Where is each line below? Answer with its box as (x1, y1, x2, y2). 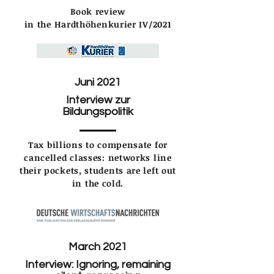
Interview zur (65, 94, 130, 106)
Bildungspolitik (62, 105, 133, 117)
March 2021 (68, 240, 127, 253)
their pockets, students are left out (19, 164, 177, 176)
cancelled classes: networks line (24, 151, 172, 163)
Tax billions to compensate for (28, 138, 168, 150)
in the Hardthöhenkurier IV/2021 (24, 18, 172, 30)
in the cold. (72, 177, 124, 189)
